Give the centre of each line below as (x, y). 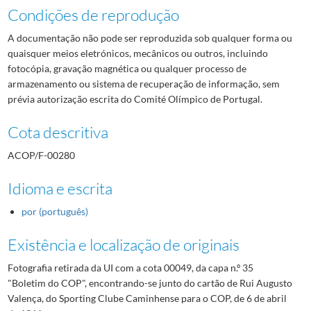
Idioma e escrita (60, 188)
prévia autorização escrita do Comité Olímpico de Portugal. (135, 99)
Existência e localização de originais (123, 244)
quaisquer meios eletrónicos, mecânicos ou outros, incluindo (137, 53)
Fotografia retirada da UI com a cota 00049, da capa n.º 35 (130, 267)
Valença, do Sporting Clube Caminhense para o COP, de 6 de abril (147, 298)
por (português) (54, 211)
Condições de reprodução (93, 14)
